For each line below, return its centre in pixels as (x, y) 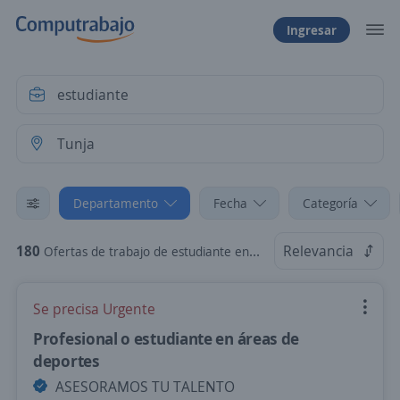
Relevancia (318, 251)
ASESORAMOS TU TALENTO (143, 387)
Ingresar (312, 29)
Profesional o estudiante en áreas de (167, 338)
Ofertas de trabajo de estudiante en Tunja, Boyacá (146, 251)
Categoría (330, 203)
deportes (67, 361)
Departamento (116, 203)
